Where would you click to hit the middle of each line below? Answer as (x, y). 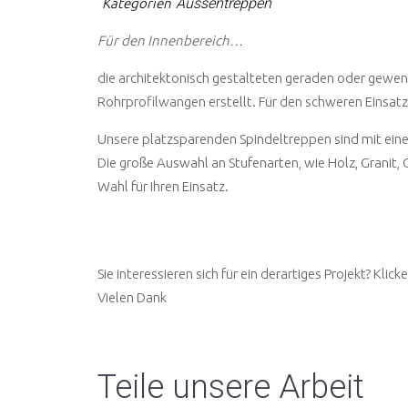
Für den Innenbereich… (170, 40)
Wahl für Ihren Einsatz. (163, 186)
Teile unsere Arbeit (231, 387)
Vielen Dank (132, 297)
